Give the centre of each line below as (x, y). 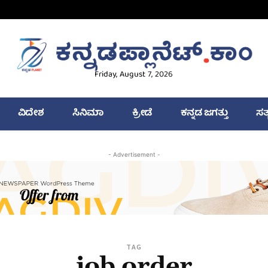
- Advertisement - (134, 155)
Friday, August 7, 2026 (134, 75)
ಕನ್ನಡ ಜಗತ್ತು (204, 114)
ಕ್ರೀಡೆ (142, 114)
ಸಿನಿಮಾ (88, 114)
